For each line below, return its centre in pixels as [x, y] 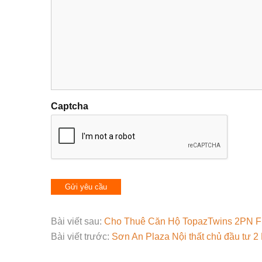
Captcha [70, 106]
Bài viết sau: [77, 221]
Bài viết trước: [81, 237]
